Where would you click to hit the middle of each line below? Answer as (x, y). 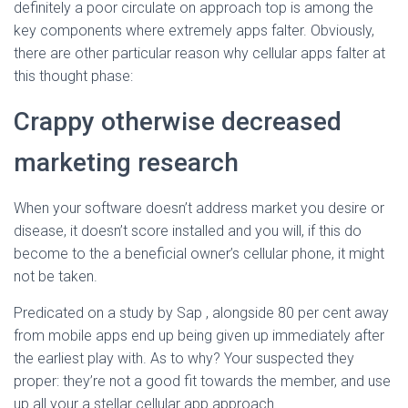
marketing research (126, 163)
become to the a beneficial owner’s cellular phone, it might (199, 254)
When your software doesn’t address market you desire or (199, 208)
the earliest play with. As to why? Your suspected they (184, 358)
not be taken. (56, 276)
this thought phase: (73, 76)
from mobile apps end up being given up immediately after (199, 336)
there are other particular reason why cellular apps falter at (199, 53)
